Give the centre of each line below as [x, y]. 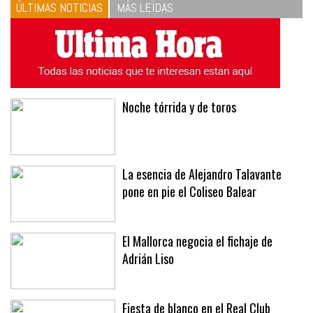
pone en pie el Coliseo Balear [189, 192]
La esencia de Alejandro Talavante [202, 174]
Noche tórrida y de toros [179, 107]
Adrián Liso [148, 259]
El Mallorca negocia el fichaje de [197, 241]
